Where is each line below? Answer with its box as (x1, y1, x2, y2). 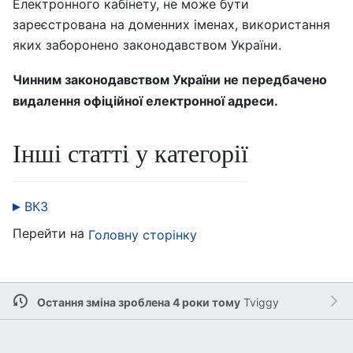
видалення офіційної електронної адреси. (13, 92, 278, 109)
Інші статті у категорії (13, 135, 248, 169)
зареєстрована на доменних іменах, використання (13, 16, 330, 32)
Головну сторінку (88, 226, 197, 243)
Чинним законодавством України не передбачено (13, 71, 327, 87)
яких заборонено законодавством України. (13, 36, 281, 53)
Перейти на (13, 225, 88, 241)
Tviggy (243, 295, 279, 309)
